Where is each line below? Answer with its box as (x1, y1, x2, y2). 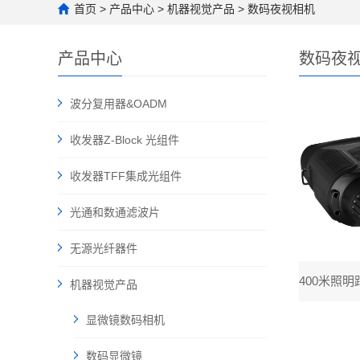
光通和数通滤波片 (70, 206, 160, 219)
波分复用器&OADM (70, 97, 167, 110)
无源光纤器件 (70, 242, 137, 255)
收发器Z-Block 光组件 (70, 133, 179, 146)
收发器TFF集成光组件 (70, 170, 182, 182)
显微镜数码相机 (86, 313, 165, 326)
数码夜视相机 (247, 2, 315, 15)
